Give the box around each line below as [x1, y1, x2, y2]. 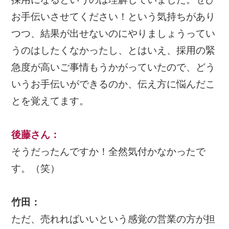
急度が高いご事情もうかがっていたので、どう [11, 62, 216, 73]
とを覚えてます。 [11, 96, 89, 107]
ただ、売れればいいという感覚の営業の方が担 [11, 214, 216, 225]
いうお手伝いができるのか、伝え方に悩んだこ [11, 79, 216, 90]
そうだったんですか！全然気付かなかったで [11, 146, 206, 157]
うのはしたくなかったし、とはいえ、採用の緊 [11, 45, 216, 56]
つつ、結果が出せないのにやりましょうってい [11, 28, 216, 39]
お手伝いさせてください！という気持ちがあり [11, 11, 216, 22]
